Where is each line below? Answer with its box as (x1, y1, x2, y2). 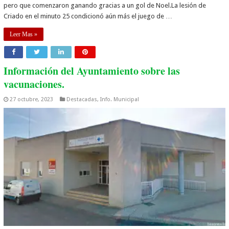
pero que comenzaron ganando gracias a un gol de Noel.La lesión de (4, 2, 207, 10)
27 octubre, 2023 (10, 96, 54, 103)
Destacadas (66, 96, 98, 103)
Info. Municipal (100, 96, 140, 103)
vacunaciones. (4, 77, 65, 92)
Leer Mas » (10, 31, 38, 38)
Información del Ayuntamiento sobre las (4, 63, 180, 79)
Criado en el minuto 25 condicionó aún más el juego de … (4, 12, 173, 20)
